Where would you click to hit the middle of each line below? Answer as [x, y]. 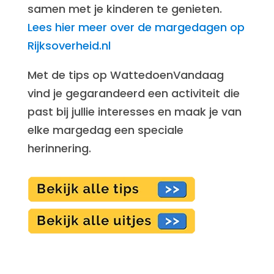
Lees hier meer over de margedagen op [136, 27]
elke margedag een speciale [105, 130]
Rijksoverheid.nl [69, 46]
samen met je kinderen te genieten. [124, 9]
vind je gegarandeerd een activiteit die [133, 93]
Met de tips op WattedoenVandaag [125, 75]
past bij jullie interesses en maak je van [134, 112]
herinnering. [59, 148]
